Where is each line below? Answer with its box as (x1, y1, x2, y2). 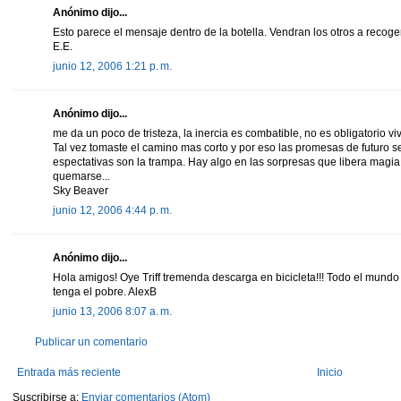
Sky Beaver (53, 183, 108, 197)
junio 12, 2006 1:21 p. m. (53, 59, 172, 73)
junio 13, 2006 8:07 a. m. (53, 304, 172, 318)
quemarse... (53, 169, 110, 183)
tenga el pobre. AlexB (53, 285, 157, 298)
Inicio (317, 365, 343, 379)
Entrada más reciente (17, 365, 121, 379)
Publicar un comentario (35, 335, 148, 348)
